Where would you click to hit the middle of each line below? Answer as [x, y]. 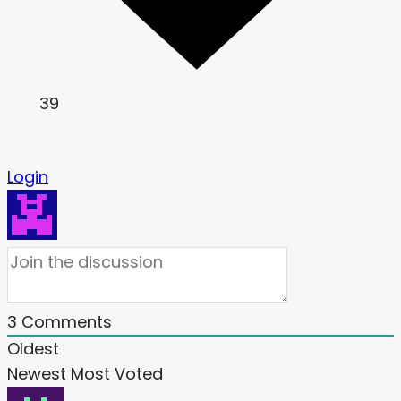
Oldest [33, 349]
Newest [37, 374]
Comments [64, 322]
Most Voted [117, 374]
